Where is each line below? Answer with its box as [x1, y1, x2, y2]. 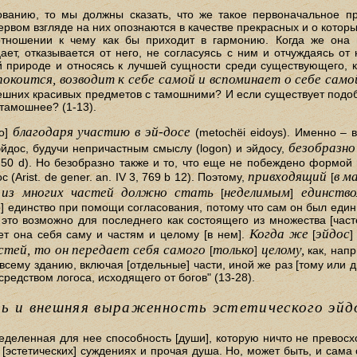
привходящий [248, 169, 328, 185]
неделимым [224, 185, 291, 201]
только [212, 242, 254, 258]
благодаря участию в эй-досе [12, 124, 191, 140]
